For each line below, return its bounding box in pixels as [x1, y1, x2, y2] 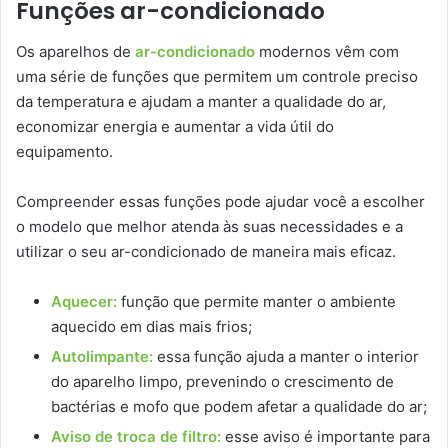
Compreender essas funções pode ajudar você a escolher [16, 191, 425, 211]
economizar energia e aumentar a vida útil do [16, 116, 334, 136]
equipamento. [16, 141, 117, 161]
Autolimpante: [51, 346, 153, 366]
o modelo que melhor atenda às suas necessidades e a [16, 216, 403, 236]
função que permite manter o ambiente [117, 291, 396, 311]
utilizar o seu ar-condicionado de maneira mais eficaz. [16, 241, 396, 261]
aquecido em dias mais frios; [51, 316, 252, 336]
